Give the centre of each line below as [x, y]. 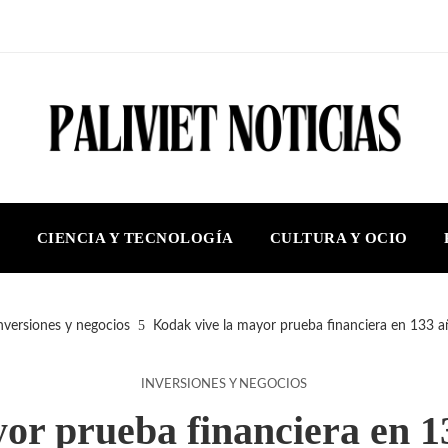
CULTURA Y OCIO [338, 237]
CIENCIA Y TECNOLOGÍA [135, 237]
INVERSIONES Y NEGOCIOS [224, 384]
